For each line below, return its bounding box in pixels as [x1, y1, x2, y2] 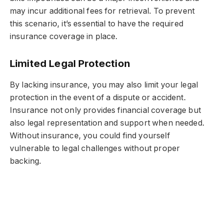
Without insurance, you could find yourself [10, 131, 170, 140]
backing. [10, 156, 42, 166]
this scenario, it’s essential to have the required [10, 19, 183, 28]
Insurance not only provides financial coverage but [10, 105, 201, 115]
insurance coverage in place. [10, 31, 118, 41]
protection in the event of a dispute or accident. [10, 92, 186, 102]
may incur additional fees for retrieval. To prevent [10, 6, 195, 16]
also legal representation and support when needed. [10, 118, 204, 128]
